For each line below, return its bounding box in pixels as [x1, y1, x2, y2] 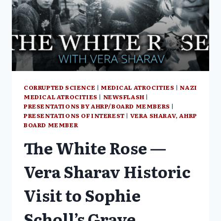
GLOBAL [71, 18, 104, 29]
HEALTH [71, 29, 105, 39]
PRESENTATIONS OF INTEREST [24, 111, 125, 120]
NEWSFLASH [103, 92, 145, 102]
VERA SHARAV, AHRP [130, 111, 197, 120]
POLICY [71, 39, 102, 49]
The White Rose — [24, 136, 166, 160]
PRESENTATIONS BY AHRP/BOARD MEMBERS [24, 102, 170, 111]
